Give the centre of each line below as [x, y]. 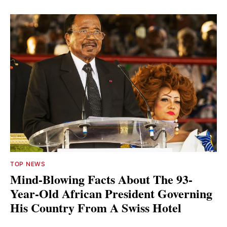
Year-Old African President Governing [111, 194]
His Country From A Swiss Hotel [96, 208]
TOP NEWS [28, 164]
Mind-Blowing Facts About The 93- [101, 179]
